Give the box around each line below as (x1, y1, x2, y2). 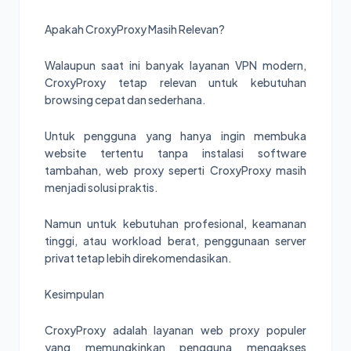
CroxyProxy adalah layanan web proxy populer (45, 322, 306, 337)
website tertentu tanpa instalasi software (45, 145, 306, 160)
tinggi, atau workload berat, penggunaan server (45, 233, 306, 248)
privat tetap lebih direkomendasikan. (45, 250, 232, 265)
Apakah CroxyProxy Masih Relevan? (45, 21, 225, 36)
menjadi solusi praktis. (45, 179, 158, 194)
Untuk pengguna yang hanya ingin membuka (45, 128, 306, 143)
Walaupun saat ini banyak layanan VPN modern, (45, 57, 306, 72)
